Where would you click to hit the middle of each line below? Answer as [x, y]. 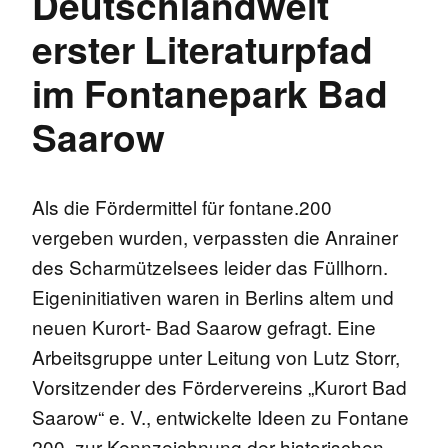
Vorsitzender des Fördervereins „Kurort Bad [219, 387]
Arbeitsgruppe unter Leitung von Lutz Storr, [216, 357]
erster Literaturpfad [202, 49]
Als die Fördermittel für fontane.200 [182, 207]
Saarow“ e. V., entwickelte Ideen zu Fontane [220, 417]
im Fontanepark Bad [210, 93]
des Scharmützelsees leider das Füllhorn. [210, 267]
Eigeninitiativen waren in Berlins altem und [213, 297]
